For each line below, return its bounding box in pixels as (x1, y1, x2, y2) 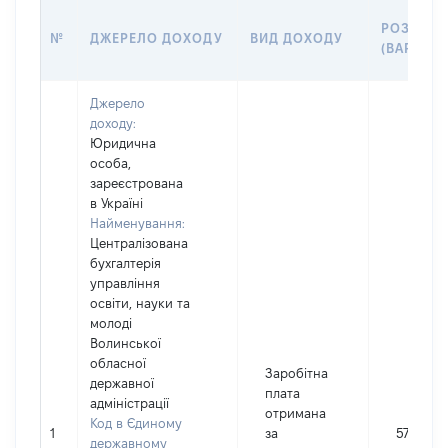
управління (90, 276, 160, 290)
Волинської (90, 336, 161, 350)
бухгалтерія (90, 256, 161, 270)
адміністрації (90, 396, 169, 410)
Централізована (90, 236, 188, 250)
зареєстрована (90, 176, 183, 190)
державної (90, 376, 154, 390)
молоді (90, 316, 132, 330)
